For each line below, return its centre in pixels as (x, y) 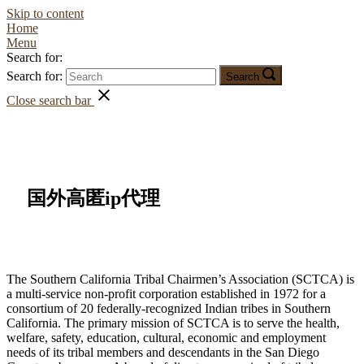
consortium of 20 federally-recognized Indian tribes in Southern (169, 308)
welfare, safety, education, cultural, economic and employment (166, 337)
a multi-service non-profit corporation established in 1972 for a (166, 293)
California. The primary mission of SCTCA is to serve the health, (173, 323)
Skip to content (45, 13)
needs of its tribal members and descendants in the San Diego (163, 352)
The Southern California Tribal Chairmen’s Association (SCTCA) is (180, 279)
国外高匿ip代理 (93, 198)
